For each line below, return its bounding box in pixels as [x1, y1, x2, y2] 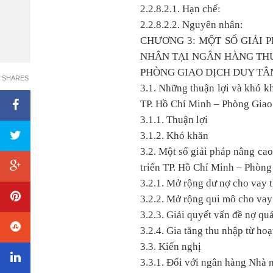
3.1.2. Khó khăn [140, 130, 208, 141]
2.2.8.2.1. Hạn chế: [140, 3, 221, 15]
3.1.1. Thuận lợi [140, 114, 208, 126]
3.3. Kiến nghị [140, 241, 201, 252]
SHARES [2, 74, 29, 82]
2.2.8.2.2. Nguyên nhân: [140, 19, 243, 30]
